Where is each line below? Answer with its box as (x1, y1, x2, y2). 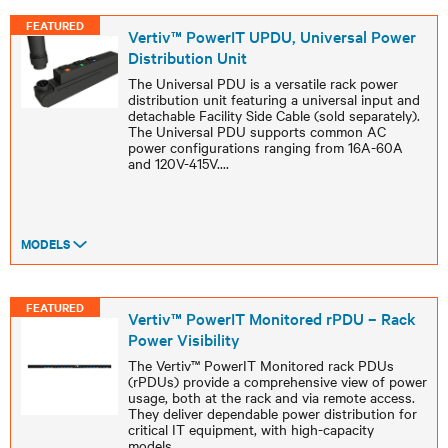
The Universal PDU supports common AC (127, 121, 386, 141)
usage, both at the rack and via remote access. (127, 387, 415, 407)
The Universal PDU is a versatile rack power (127, 73, 398, 93)
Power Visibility (127, 328, 240, 350)
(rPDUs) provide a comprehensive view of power (127, 371, 427, 391)
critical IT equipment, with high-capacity (127, 419, 374, 439)
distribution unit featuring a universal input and (127, 89, 420, 109)
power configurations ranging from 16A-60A (127, 137, 403, 157)
